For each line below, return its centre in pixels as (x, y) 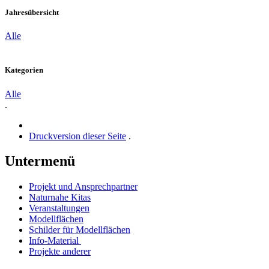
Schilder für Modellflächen (80, 230)
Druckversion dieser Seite (77, 136)
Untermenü (40, 161)
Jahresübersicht (32, 12)
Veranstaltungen (59, 208)
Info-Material (55, 241)
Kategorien (24, 70)
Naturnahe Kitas (60, 198)
